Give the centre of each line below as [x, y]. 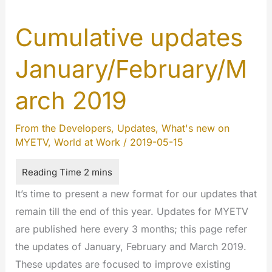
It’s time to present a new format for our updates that [136, 194]
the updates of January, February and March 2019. [131, 247]
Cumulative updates [129, 38]
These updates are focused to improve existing [123, 264]
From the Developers [63, 128]
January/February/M [131, 69]
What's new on [195, 128]
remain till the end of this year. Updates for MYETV [131, 212]
